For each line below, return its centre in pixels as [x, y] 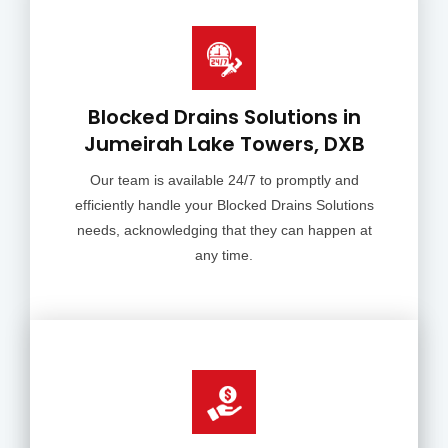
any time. [224, 255]
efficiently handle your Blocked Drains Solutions [224, 205]
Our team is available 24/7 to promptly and [224, 180]
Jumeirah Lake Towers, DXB [224, 144]
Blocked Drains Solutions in [224, 117]
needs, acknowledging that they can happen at [224, 230]
